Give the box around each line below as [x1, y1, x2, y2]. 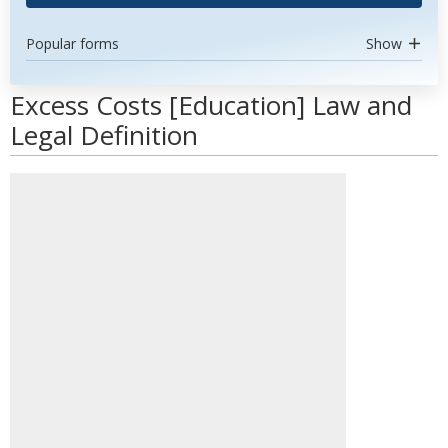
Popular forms [26, 34, 119, 53]
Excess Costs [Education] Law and [10, 87, 412, 123]
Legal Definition [10, 117, 198, 153]
